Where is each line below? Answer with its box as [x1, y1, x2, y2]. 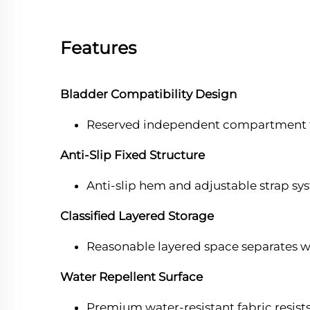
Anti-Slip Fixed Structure [60, 148, 205, 163]
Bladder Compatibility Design [60, 87, 237, 102]
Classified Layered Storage [60, 209, 214, 224]
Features [60, 37, 136, 59]
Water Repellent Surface [60, 270, 203, 284]
